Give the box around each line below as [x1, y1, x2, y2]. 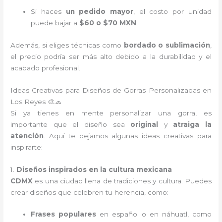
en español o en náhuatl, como [96, 210, 212, 219]
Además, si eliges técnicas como [10, 41, 124, 49]
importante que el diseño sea [10, 120, 131, 128]
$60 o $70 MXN [79, 18, 137, 27]
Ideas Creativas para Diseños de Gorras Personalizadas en [10, 86, 212, 94]
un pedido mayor [65, 7, 134, 15]
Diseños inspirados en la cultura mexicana [16, 165, 172, 173]
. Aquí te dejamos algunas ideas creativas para [44, 131, 212, 140]
